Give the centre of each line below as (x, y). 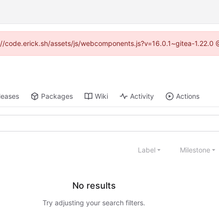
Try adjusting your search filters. (94, 203)
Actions (188, 96)
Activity (142, 96)
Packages (57, 96)
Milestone (195, 150)
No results (94, 186)
